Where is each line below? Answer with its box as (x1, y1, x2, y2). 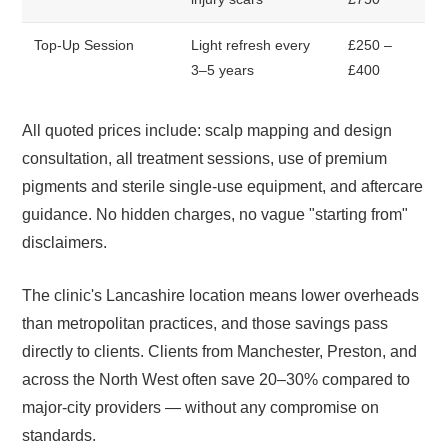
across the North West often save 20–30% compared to (22, 371, 411, 389)
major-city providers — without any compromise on (22, 399, 380, 417)
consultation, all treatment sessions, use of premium (22, 149, 388, 167)
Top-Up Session (34, 37, 135, 53)
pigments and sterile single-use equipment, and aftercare (22, 177, 424, 195)
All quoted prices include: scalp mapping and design (22, 121, 393, 139)
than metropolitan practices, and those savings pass (22, 315, 389, 333)
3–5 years (191, 62, 255, 78)
